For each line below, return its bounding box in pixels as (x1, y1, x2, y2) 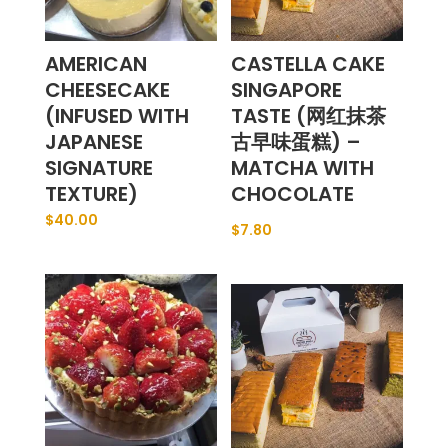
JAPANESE (44, 127, 143, 156)
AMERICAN (44, 49, 147, 78)
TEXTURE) (44, 179, 138, 208)
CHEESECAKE (44, 75, 170, 104)
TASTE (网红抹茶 (231, 101, 387, 130)
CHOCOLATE (231, 179, 355, 208)
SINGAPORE (231, 75, 343, 104)
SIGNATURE (44, 153, 153, 182)
